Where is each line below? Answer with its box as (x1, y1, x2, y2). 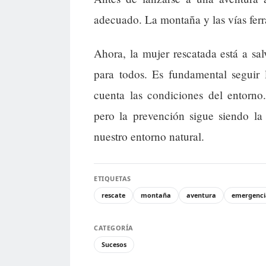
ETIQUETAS (94, 174, 131, 183)
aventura (186, 191, 216, 200)
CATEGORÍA (94, 223, 134, 233)
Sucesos (102, 240, 126, 249)
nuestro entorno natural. (94, 129, 204, 144)
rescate (102, 191, 125, 200)
